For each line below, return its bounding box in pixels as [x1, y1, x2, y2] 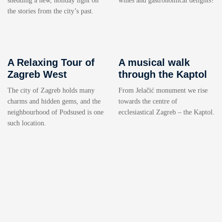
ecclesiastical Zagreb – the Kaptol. [118, 109, 215, 116]
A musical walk [118, 57, 190, 68]
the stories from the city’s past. [7, 7, 94, 15]
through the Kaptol [118, 69, 207, 80]
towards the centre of [118, 98, 177, 106]
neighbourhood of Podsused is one [7, 109, 104, 116]
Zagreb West [7, 69, 67, 80]
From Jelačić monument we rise [118, 87, 208, 95]
